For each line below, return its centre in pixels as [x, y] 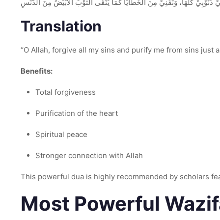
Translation [61, 26]
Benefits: [37, 71]
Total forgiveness [66, 92]
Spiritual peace [61, 134]
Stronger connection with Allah [89, 155]
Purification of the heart [77, 113]
